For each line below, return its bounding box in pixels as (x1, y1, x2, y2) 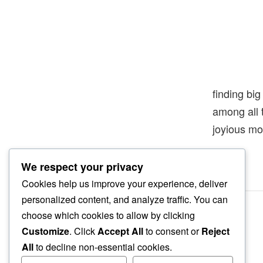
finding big (213, 86, 261, 101)
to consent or (143, 224, 201, 238)
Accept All (97, 224, 143, 238)
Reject (201, 224, 230, 238)
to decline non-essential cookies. (33, 240, 172, 254)
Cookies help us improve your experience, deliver (22, 177, 227, 191)
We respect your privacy (21, 159, 143, 175)
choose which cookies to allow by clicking (22, 208, 195, 222)
